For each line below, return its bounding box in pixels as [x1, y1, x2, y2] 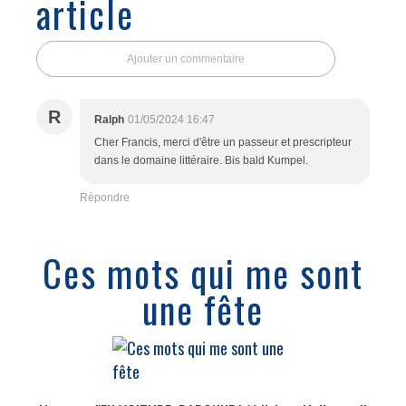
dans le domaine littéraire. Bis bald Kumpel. [94, 154, 308, 167]
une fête [142, 282, 264, 336]
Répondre [80, 191, 130, 204]
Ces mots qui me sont [43, 246, 363, 300]
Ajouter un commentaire [127, 53, 245, 65]
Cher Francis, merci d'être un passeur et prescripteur [94, 136, 352, 149]
